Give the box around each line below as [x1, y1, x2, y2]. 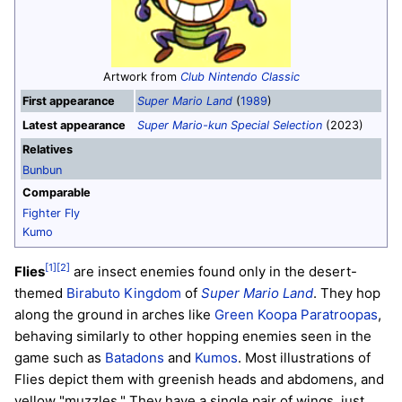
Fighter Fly [22, 205, 80, 220]
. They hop [313, 284, 380, 302]
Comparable [22, 185, 91, 199]
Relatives [22, 142, 73, 156]
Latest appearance [22, 118, 126, 132]
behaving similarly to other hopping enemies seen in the [14, 328, 371, 345]
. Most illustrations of [238, 349, 371, 367]
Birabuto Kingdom [66, 284, 181, 302]
